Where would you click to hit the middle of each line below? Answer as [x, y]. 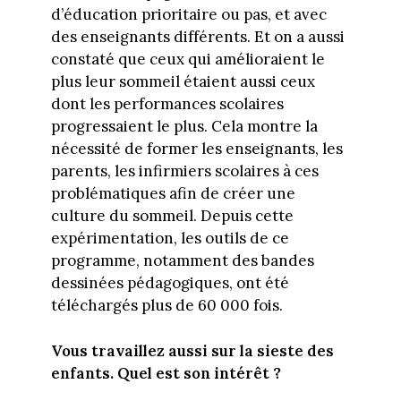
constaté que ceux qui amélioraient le [188, 60]
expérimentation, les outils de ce [170, 239]
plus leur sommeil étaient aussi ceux [183, 82]
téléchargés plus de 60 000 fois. [166, 306]
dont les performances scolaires [167, 104]
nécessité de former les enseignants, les [196, 149]
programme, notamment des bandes [182, 261]
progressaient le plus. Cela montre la [184, 127]
